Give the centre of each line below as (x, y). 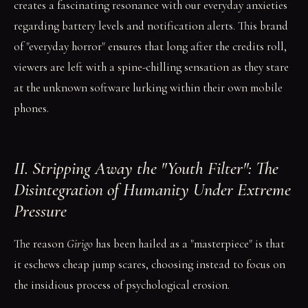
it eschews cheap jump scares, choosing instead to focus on (150, 264)
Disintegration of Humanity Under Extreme (152, 189)
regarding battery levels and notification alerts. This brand (151, 26)
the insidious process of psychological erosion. (122, 285)
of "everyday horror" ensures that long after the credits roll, (150, 46)
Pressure (40, 211)
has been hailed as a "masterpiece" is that (189, 244)
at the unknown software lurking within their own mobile (148, 88)
